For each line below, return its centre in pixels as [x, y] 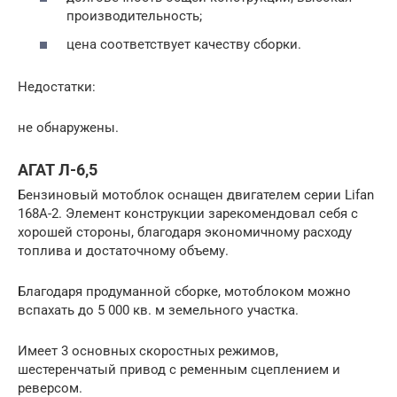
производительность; [134, 16]
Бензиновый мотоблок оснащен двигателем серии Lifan [196, 195]
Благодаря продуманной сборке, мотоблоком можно [184, 291]
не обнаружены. [68, 127]
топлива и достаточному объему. [123, 250]
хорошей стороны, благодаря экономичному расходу [185, 232]
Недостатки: [57, 86]
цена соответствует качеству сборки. [184, 44]
